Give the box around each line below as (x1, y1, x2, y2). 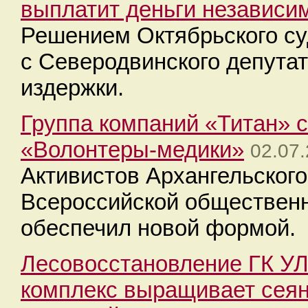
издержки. (21, 75, 124, 100)
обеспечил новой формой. (21, 215, 296, 241)
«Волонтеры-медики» (21, 137, 244, 162)
